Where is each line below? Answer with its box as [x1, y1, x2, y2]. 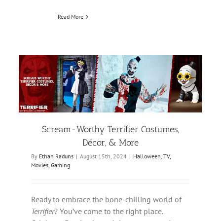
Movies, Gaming [31, 161, 70, 169]
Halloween [133, 152, 161, 160]
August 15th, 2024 [80, 152, 127, 160]
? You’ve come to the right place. [54, 206, 163, 217]
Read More [58, 13, 84, 21]
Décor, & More [82, 137, 139, 148]
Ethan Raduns [39, 152, 74, 160]
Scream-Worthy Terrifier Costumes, [41, 124, 179, 135]
